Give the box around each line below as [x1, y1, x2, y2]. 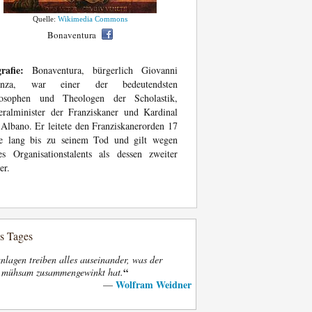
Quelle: [33, 15, 58, 23]
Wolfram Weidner [116, 277, 192, 292]
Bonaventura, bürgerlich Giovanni [24, 63, 178, 77]
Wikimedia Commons [58, 15, 127, 23]
